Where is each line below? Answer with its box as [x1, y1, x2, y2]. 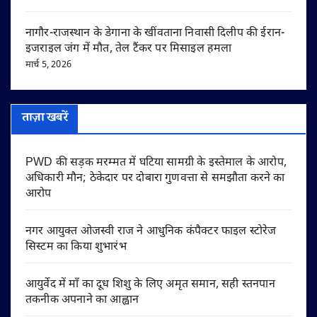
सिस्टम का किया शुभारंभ [25, 240, 127, 255]
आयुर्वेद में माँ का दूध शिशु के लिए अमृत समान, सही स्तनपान [25, 277, 275, 293]
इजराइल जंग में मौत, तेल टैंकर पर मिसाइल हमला [25, 42, 232, 57]
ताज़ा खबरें [22, 109, 67, 129]
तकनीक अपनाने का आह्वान [25, 293, 139, 309]
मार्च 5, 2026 [25, 59, 71, 71]
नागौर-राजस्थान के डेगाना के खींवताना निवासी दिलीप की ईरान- [25, 26, 285, 42]
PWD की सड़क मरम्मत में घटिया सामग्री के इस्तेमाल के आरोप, [25, 156, 287, 171]
